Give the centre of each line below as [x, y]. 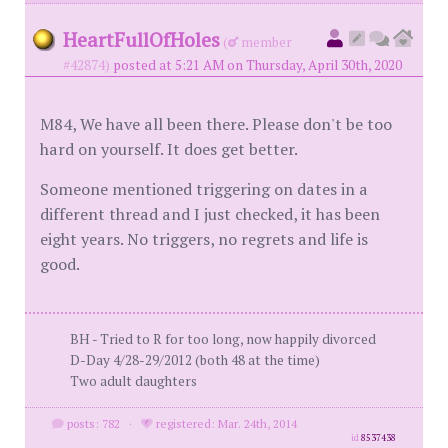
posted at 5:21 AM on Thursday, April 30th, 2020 [257, 65]
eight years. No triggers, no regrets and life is [204, 239]
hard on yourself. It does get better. [169, 149]
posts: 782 [91, 423]
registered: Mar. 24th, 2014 [224, 423]
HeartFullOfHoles [141, 39]
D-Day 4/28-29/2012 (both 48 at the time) [195, 360]
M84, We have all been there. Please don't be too [216, 124]
